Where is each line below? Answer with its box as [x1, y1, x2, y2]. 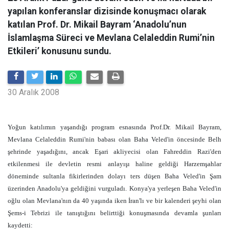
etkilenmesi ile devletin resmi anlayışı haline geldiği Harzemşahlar [8, 160, 221, 168]
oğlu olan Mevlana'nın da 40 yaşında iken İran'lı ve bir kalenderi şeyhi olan [8, 197, 221, 204]
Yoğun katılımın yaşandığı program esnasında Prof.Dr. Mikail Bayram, [8, 123, 221, 131]
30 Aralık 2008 [8, 87, 59, 97]
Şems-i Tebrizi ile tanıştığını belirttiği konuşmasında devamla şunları [8, 209, 221, 217]
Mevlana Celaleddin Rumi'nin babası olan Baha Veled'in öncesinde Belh [8, 135, 221, 143]
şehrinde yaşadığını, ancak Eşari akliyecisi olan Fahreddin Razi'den [8, 148, 221, 155]
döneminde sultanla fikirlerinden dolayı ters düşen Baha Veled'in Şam [8, 172, 221, 180]
